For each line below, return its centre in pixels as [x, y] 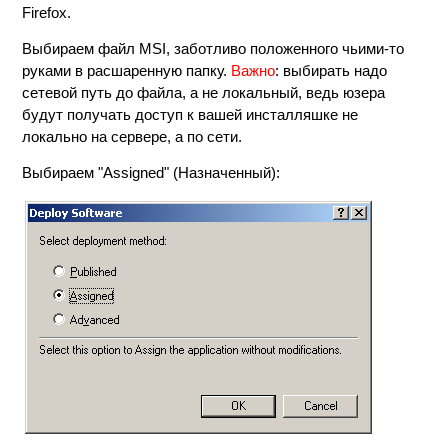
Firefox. [47, 12]
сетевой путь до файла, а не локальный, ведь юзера [204, 92]
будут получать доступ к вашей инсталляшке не [190, 114]
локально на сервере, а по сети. [132, 136]
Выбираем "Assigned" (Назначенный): [151, 172]
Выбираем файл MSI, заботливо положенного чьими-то [213, 48]
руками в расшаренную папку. [127, 70]
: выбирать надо [331, 70]
